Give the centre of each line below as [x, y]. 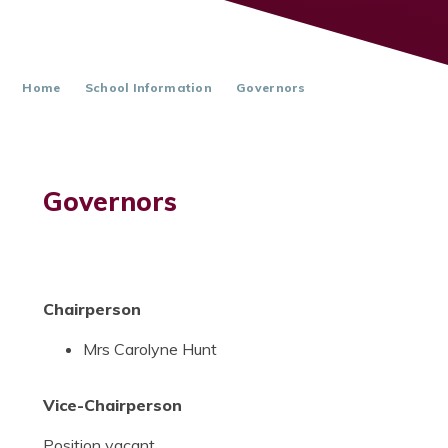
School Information [148, 87]
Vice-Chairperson [112, 405]
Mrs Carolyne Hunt [149, 349]
